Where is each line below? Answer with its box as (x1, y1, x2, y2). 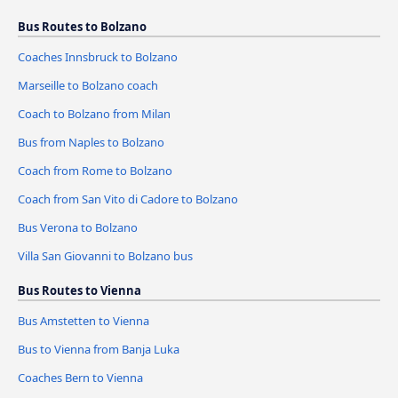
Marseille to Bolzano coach (18, 77, 158, 94)
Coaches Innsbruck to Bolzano (18, 49, 178, 66)
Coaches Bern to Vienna (18, 369, 143, 386)
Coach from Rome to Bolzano (18, 163, 172, 179)
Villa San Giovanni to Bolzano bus (18, 247, 193, 264)
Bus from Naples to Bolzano (18, 134, 164, 151)
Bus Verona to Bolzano (18, 219, 138, 235)
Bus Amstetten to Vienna (18, 312, 149, 329)
